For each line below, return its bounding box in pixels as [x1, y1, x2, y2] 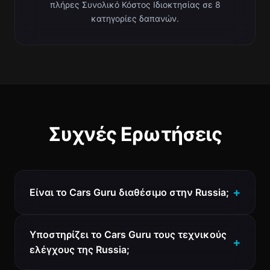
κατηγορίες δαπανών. [91, 13, 179, 24]
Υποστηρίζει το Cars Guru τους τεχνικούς [30, 228, 227, 240]
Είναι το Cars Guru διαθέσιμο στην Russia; [30, 186, 229, 198]
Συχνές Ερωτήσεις [48, 122, 222, 146]
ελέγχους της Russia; [30, 243, 130, 256]
